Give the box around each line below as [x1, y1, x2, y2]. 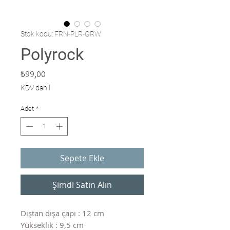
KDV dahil [21, 84, 50, 92]
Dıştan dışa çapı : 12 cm [21, 207, 104, 218]
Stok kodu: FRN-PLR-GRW [21, 30, 101, 38]
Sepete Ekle [60, 152, 104, 164]
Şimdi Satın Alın [52, 179, 112, 190]
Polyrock [21, 45, 84, 64]
